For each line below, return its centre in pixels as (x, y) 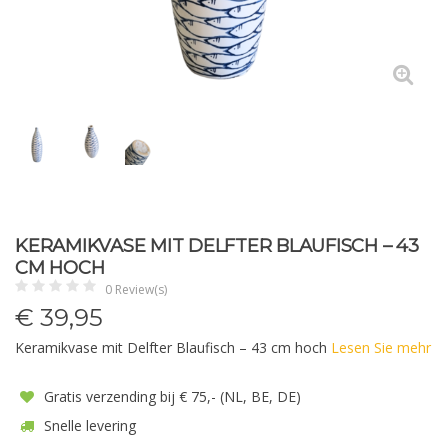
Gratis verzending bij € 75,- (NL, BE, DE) (170, 396)
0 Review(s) (136, 289)
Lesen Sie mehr (381, 347)
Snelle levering (88, 425)
